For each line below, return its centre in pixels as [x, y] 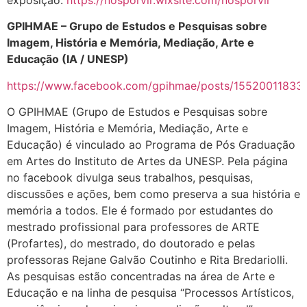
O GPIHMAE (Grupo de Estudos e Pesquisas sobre [137, 112]
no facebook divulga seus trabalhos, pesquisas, [130, 178]
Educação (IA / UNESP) [68, 59]
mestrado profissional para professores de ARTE [133, 227]
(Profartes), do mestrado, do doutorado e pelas [131, 244]
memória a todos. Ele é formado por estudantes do [140, 211]
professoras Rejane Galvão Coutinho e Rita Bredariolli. [147, 260]
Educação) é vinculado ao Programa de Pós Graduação [151, 145]
